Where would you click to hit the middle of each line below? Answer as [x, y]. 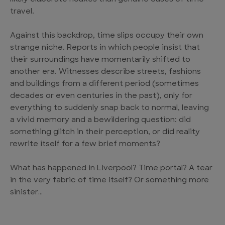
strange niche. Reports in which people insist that [105, 48]
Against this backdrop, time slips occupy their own [107, 36]
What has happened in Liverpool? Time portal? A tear [111, 169]
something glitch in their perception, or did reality [105, 133]
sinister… [26, 193]
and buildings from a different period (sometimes [104, 84]
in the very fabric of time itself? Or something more [109, 181]
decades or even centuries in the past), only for [101, 96]
